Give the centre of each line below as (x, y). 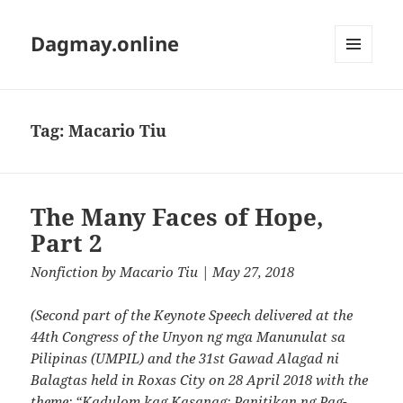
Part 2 (67, 243)
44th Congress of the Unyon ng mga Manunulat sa (188, 337)
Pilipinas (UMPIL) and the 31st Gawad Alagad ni (185, 358)
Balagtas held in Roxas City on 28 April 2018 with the (200, 380)
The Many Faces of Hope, (178, 217)
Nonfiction (65, 272)
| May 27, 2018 (246, 272)
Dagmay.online (105, 44)
